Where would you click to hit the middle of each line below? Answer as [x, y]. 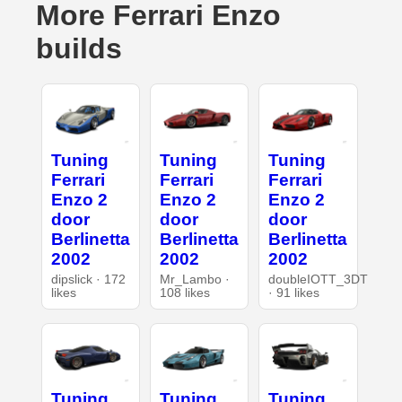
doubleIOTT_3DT [319, 279]
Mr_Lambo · [194, 279]
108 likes [184, 293]
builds [79, 49]
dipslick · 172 [88, 279]
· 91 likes [294, 293]
